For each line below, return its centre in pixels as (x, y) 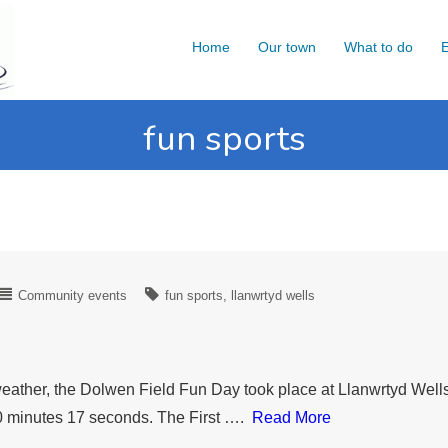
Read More (291, 418)
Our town (287, 47)
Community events (72, 296)
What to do (378, 47)
